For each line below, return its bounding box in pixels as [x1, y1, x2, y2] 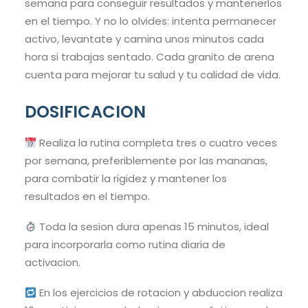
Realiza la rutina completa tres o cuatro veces [36, 135, 278, 151]
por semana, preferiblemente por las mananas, [25, 153, 267, 168]
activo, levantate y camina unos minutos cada [25, 32, 264, 47]
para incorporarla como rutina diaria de [25, 237, 225, 252]
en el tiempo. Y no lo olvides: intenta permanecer [25, 14, 276, 29]
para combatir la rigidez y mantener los [25, 171, 227, 186]
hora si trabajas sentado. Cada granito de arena [25, 49, 274, 65]
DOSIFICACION [25, 100, 146, 124]
